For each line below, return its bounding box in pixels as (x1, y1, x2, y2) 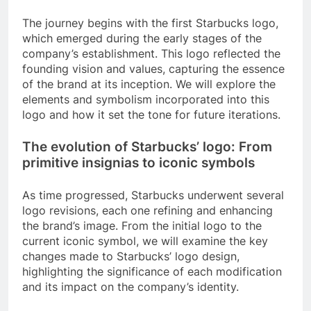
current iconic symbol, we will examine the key (22, 233, 268, 248)
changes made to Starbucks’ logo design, (22, 249, 239, 263)
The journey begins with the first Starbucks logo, (22, 15, 278, 30)
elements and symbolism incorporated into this (22, 92, 269, 106)
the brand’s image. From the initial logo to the (22, 218, 262, 233)
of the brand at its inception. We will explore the (22, 76, 276, 91)
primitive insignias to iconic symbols (22, 154, 255, 171)
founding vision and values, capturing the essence (22, 61, 285, 76)
